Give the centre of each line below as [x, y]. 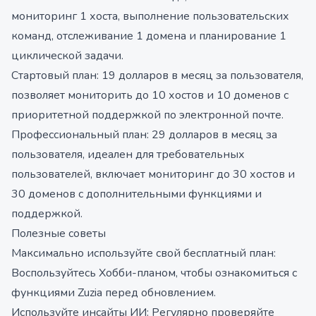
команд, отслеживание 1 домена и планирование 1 [149, 36]
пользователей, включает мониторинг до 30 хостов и [153, 174]
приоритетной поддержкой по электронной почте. [147, 115]
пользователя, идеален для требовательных [128, 154]
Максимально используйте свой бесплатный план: [144, 253]
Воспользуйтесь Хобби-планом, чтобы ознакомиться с [154, 273]
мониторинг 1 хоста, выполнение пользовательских [150, 16]
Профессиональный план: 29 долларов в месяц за [144, 135]
